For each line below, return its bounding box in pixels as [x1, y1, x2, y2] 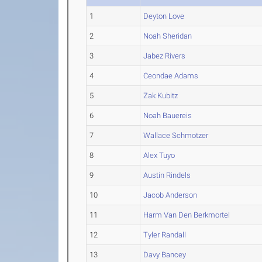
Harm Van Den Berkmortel [143, 211, 230, 219]
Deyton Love [143, 12, 185, 20]
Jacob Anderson [143, 191, 198, 199]
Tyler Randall [143, 230, 187, 239]
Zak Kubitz [143, 91, 178, 100]
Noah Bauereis [143, 111, 192, 120]
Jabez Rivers [143, 51, 186, 60]
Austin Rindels [143, 171, 191, 180]
